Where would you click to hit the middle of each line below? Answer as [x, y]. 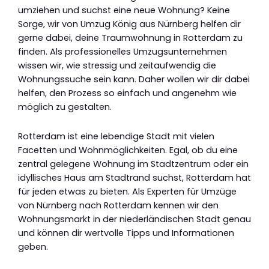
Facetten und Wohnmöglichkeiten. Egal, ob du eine [128, 150]
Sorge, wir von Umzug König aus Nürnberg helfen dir [129, 24]
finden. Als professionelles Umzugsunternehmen [122, 52]
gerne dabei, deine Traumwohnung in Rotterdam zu [130, 38]
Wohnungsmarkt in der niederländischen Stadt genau [134, 219]
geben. [33, 246]
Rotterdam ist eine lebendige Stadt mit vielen [116, 136]
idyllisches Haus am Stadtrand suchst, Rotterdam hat [134, 177]
